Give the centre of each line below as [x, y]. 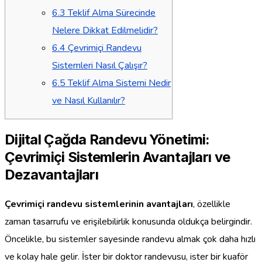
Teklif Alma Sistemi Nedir [118, 83]
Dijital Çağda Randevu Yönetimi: [107, 139]
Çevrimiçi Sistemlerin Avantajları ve [118, 157]
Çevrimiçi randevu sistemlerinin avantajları [99, 204]
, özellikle [212, 204]
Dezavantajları [51, 174]
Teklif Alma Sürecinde [111, 13]
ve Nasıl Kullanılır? [89, 100]
